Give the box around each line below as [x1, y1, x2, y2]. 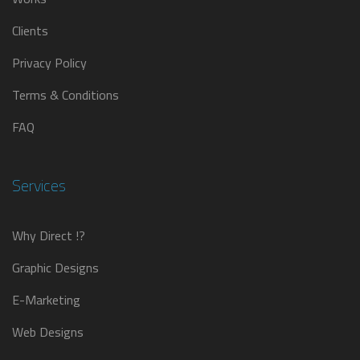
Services [12, 170, 66, 200]
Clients [12, 18, 48, 43]
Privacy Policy [12, 51, 87, 75]
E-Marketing [12, 288, 80, 312]
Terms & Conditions [12, 83, 119, 107]
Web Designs [12, 320, 84, 344]
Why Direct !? [12, 223, 85, 247]
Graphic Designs [12, 256, 99, 280]
